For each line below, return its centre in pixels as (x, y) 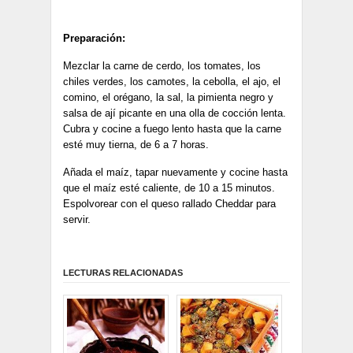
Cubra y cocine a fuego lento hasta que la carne (172, 129)
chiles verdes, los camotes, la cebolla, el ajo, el (172, 82)
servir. (77, 220)
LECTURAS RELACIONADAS (123, 273)
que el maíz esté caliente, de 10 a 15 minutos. (169, 188)
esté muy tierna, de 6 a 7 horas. (136, 145)
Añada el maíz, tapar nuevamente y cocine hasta (175, 173)
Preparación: (94, 39)
